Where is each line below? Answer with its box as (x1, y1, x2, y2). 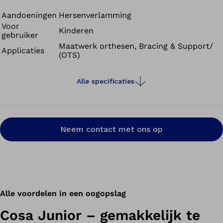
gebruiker (1, 30, 38, 40)
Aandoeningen (1, 10, 57, 20)
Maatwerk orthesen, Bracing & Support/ (59, 41, 213, 51)
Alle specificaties (77, 77, 134, 85)
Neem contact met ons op (60, 124, 163, 134)
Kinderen (59, 26, 94, 35)
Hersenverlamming (59, 10, 131, 20)
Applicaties (1, 46, 44, 55)
